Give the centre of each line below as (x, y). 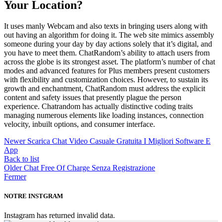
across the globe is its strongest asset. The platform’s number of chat (110, 61)
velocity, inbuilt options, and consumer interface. (80, 124)
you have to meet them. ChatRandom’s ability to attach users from (107, 53)
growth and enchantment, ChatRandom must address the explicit (105, 88)
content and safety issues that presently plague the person (93, 97)
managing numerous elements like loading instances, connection (104, 115)
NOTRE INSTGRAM (33, 196)
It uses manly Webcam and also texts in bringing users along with (106, 26)
